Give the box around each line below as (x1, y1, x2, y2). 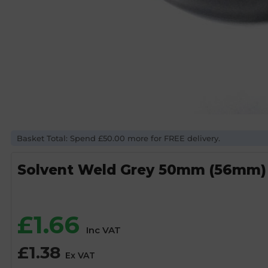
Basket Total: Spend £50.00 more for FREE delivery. (17, 133, 220, 143)
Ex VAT (65, 250, 95, 261)
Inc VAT (86, 224, 121, 236)
